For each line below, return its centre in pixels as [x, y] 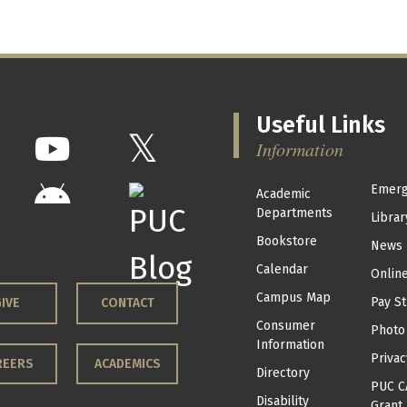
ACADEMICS [127, 363]
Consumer [285, 325]
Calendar [282, 269]
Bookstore [286, 241]
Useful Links [320, 125]
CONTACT [127, 303]
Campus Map [293, 297]
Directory [283, 372]
